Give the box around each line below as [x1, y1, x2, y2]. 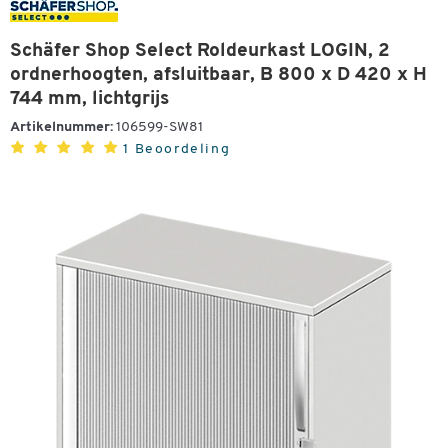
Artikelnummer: [10, 120, 113, 135]
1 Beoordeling [123, 142, 231, 157]
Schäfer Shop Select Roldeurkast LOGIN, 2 [10, 42, 390, 61]
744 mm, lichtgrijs [10, 90, 169, 109]
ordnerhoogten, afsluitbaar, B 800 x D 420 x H [10, 66, 427, 85]
